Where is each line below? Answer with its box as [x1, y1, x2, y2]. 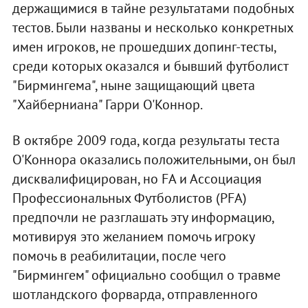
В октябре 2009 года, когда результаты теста [12, 131, 280, 150]
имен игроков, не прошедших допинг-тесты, [12, 38, 276, 56]
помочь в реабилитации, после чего [12, 247, 226, 265]
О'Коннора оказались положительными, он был [12, 151, 296, 169]
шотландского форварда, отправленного [12, 285, 258, 304]
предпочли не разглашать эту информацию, [12, 208, 274, 227]
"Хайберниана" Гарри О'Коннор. [12, 96, 203, 114]
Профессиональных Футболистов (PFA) [12, 189, 247, 208]
